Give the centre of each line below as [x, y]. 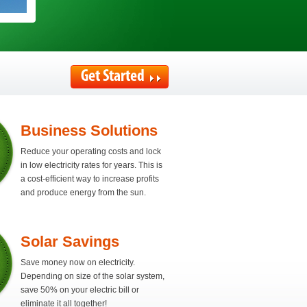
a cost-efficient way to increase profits [90, 179]
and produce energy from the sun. [84, 193]
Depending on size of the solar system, [93, 276]
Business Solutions [89, 131]
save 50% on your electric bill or [80, 290]
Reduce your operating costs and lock [91, 151]
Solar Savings [70, 242]
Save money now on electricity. [78, 262]
